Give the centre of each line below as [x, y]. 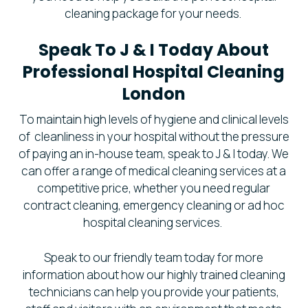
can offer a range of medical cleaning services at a [154, 171]
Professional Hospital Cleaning [154, 72]
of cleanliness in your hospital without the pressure [154, 137]
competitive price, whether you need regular [154, 188]
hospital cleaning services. [154, 223]
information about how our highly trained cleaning [154, 274]
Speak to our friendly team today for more [154, 257]
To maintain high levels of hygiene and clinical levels [154, 120]
